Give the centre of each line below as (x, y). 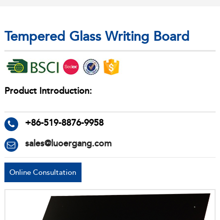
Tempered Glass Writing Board (97, 37)
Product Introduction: (48, 91)
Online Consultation (43, 172)
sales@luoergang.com (68, 144)
